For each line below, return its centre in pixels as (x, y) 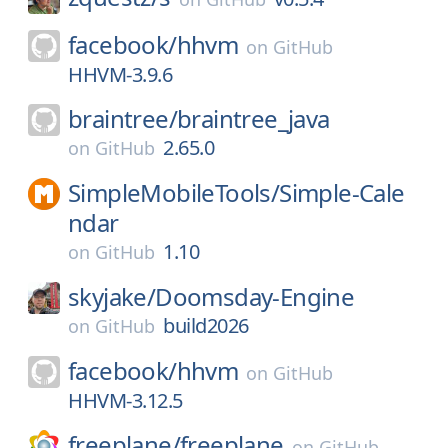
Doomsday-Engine (255, 296)
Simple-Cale (342, 192)
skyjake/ (112, 296)
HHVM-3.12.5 (125, 400)
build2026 (206, 325)
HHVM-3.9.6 (120, 74)
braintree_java (253, 118)
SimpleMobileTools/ (174, 192)
